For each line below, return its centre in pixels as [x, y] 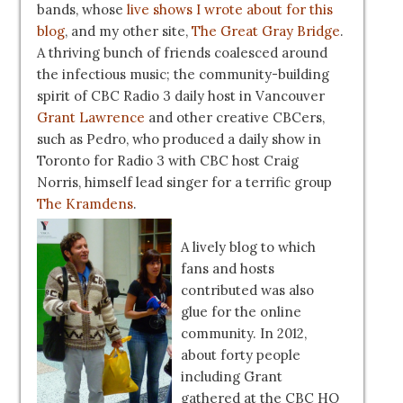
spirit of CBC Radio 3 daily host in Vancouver [180, 96]
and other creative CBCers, [234, 118]
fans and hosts [227, 269]
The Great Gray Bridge [265, 31]
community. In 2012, [243, 334]
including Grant [231, 377]
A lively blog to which [248, 247]
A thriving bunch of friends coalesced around [182, 53]
